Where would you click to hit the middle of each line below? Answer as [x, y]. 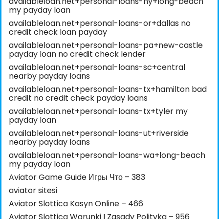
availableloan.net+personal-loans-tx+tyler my [98, 111]
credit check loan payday [58, 32]
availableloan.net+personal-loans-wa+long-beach [107, 155]
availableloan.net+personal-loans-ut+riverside [99, 133]
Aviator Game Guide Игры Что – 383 [77, 177]
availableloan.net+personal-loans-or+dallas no [100, 23]
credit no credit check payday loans [78, 98]
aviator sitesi [33, 191]
